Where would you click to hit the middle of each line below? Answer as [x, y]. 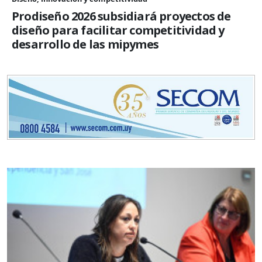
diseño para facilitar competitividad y [118, 30]
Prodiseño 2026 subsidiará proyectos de [121, 16]
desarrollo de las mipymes [85, 44]
